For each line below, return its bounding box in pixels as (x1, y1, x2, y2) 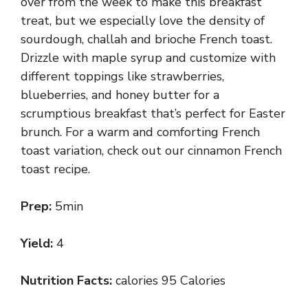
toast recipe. (21, 161, 90, 177)
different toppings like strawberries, (21, 68, 224, 85)
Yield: (21, 235, 56, 252)
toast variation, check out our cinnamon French (21, 142, 282, 159)
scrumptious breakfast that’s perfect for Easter (21, 105, 285, 122)
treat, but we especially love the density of (21, 12, 265, 29)
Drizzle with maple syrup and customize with (21, 49, 276, 66)
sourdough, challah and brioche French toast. (21, 31, 272, 47)
